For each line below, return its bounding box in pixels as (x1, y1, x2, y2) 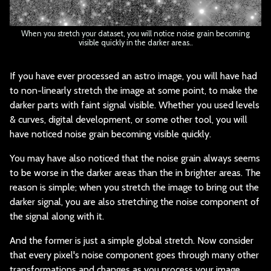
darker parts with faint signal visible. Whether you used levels (10, 99, 260, 111)
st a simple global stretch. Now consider (90, 234, 253, 246)
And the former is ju (10, 234, 90, 246)
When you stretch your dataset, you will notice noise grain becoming (21, 28, 250, 38)
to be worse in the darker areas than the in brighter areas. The (10, 166, 261, 178)
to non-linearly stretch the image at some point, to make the (10, 84, 258, 96)
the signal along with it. (10, 210, 104, 222)
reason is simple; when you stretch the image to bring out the (10, 181, 259, 193)
